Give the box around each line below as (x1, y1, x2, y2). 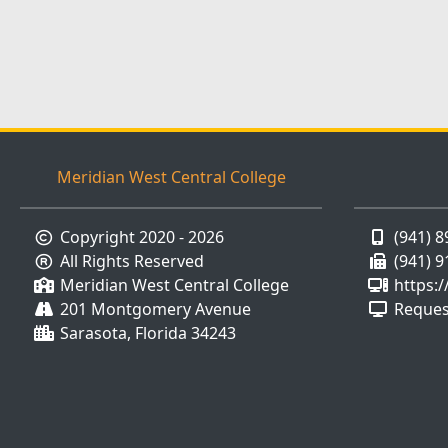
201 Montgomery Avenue (60, 298, 251, 320)
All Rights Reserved (60, 250, 204, 272)
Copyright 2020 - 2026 (60, 226, 224, 248)
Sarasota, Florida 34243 (60, 322, 236, 344)
